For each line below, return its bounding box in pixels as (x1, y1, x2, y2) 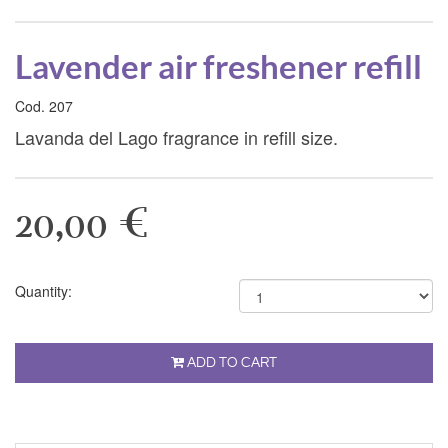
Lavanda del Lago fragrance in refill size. (15, 123, 338, 150)
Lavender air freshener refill (15, 45, 422, 86)
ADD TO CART (184, 355, 277, 370)
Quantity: (15, 280, 72, 301)
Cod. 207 (15, 95, 73, 116)
